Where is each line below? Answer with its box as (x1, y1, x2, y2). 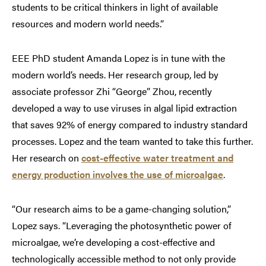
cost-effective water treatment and (81, 151, 233, 165)
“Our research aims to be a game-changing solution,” (12, 202, 231, 216)
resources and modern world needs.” (12, 17, 164, 31)
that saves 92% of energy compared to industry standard (12, 118, 248, 132)
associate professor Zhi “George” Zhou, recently (12, 84, 212, 99)
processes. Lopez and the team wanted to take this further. (12, 134, 253, 148)
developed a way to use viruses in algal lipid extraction (12, 101, 237, 115)
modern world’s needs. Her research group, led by (12, 68, 218, 82)
